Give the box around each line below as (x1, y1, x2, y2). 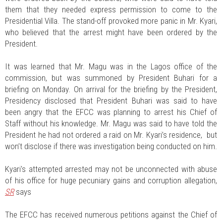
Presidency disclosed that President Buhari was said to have (5, 96, 217, 106)
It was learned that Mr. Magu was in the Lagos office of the (5, 61, 217, 71)
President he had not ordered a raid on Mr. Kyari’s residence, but (5, 130, 217, 140)
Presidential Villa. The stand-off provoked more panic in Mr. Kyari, (5, 16, 217, 26)
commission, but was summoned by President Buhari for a (5, 73, 217, 83)
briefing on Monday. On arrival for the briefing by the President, (5, 84, 217, 94)
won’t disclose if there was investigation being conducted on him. (5, 141, 217, 151)
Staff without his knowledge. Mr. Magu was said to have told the (5, 118, 217, 128)
